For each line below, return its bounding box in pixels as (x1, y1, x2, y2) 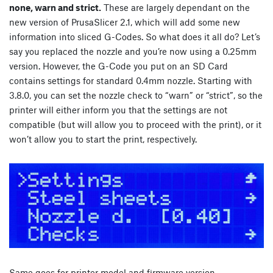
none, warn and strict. (9, 1, 101, 13)
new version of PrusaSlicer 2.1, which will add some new (9, 16, 240, 27)
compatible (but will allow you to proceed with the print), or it (9, 118, 261, 130)
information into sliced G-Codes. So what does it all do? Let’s (9, 30, 260, 42)
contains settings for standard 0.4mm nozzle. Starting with (9, 74, 252, 86)
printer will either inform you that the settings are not (9, 104, 227, 115)
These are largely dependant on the (101, 1, 250, 13)
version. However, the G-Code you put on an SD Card (9, 60, 228, 71)
